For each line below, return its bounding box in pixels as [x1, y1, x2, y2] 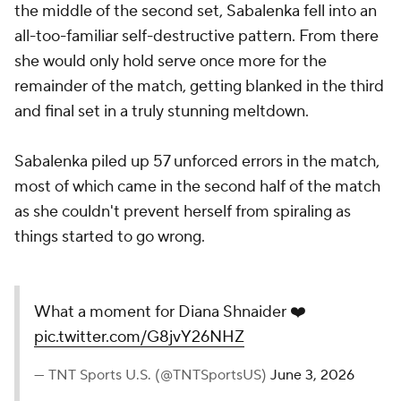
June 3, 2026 [270, 366, 354, 384]
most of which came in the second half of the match [14, 176, 380, 197]
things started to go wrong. [14, 226, 209, 247]
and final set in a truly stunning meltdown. [14, 101, 309, 122]
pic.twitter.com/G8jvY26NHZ [34, 327, 244, 347]
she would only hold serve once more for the [14, 51, 327, 72]
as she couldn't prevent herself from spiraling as [14, 201, 351, 222]
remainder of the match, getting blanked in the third [14, 76, 384, 97]
